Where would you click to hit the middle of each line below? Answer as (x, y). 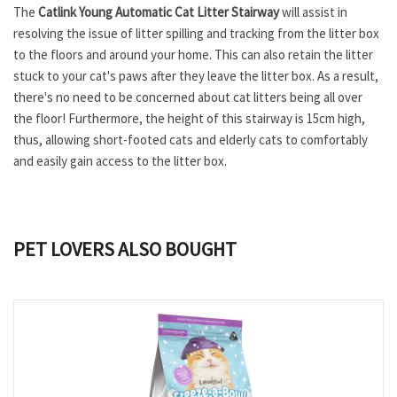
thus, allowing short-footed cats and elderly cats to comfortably (191, 140)
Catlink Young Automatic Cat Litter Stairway (159, 12)
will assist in (313, 12)
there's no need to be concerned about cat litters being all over (188, 97)
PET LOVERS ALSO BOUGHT (125, 249)
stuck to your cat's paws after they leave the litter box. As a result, (196, 76)
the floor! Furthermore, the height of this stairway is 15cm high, (189, 118)
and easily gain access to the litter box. (120, 161)
